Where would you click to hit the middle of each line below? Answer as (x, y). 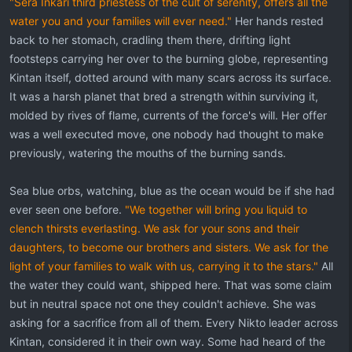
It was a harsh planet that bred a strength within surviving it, (164, 96)
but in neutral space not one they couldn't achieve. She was (163, 304)
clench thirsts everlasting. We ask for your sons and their (154, 228)
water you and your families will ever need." (121, 21)
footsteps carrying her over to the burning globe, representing (169, 59)
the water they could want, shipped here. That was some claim (170, 285)
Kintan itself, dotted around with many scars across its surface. (170, 77)
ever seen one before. (66, 209)
